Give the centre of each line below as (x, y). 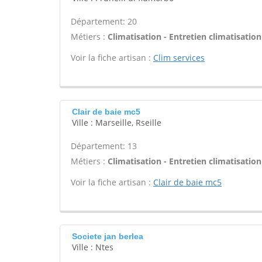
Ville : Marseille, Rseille (117, 123)
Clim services (179, 58)
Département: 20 (104, 21)
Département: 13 (104, 146)
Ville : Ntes (93, 247)
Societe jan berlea (108, 236)
